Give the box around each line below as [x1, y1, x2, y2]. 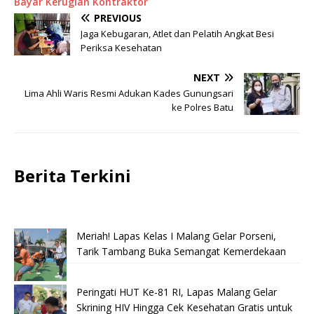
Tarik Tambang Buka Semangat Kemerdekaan [76, 245, 286, 259]
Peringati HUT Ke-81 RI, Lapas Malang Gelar [76, 285, 277, 299]
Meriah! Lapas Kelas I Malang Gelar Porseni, [76, 229, 276, 243]
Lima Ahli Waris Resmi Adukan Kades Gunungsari [25, 87, 233, 100]
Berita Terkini [14, 164, 131, 188]
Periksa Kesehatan [81, 41, 162, 55]
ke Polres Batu [172, 101, 233, 114]
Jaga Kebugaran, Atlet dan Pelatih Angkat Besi [81, 27, 274, 41]
